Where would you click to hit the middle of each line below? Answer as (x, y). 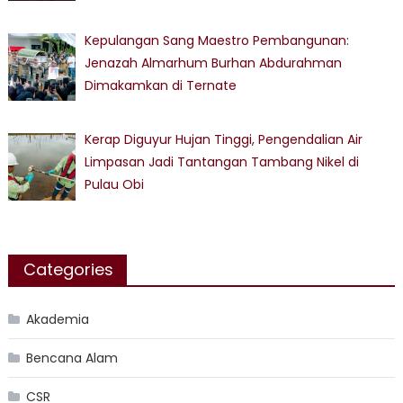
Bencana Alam (72, 358)
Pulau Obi (115, 185)
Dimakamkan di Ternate (161, 85)
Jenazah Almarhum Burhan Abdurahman (214, 63)
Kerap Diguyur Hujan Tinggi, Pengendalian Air (224, 140)
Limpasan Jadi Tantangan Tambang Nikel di (222, 162)
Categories (68, 270)
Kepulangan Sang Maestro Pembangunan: (217, 40)
